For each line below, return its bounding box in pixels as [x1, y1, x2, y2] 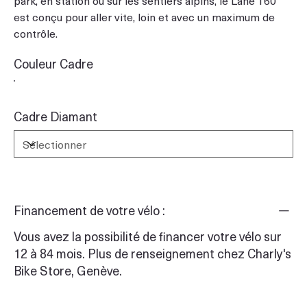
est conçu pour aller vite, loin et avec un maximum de [14, 8, 275, 25]
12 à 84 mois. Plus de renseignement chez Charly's [14, 243, 291, 262]
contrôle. [14, 24, 58, 41]
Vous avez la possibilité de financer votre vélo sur [14, 226, 282, 245]
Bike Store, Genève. [14, 260, 122, 280]
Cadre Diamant [14, 106, 97, 125]
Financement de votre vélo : [14, 200, 165, 219]
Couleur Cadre [14, 53, 93, 73]
